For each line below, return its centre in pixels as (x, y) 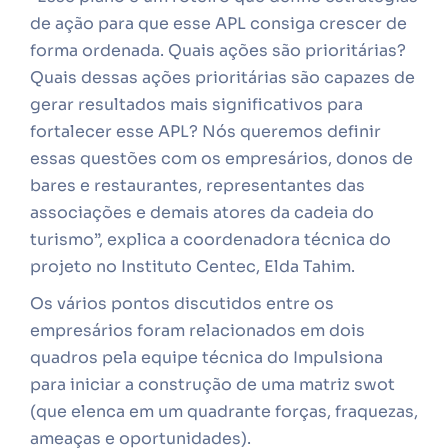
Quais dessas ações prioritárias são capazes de (222, 77)
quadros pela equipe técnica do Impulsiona (206, 357)
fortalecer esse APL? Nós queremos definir (205, 131)
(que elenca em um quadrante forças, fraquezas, (224, 411)
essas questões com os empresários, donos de (221, 158)
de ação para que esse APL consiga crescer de (218, 23)
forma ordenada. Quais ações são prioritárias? (218, 50)
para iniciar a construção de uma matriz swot (212, 384)
